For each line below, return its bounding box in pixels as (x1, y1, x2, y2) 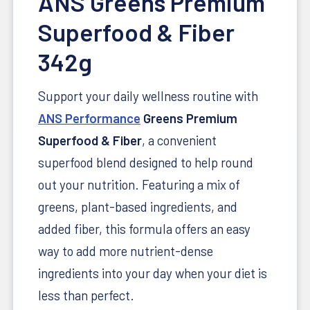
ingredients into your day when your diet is (38, 264, 267, 281)
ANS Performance (38, 109, 140, 126)
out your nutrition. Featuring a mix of (38, 176, 240, 192)
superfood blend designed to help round (38, 154, 253, 170)
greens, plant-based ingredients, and (38, 198, 237, 215)
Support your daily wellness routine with (38, 87, 258, 104)
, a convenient (142, 131, 217, 148)
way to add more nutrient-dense (38, 242, 213, 259)
